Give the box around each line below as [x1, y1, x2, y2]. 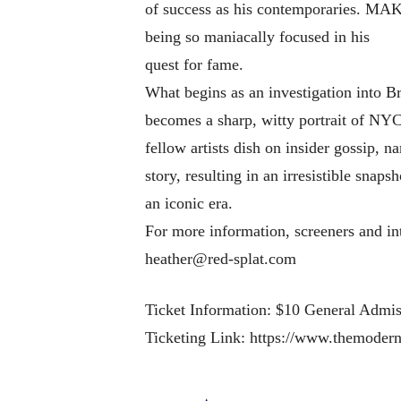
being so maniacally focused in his [145, 28, 370, 47]
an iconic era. [145, 194, 233, 213]
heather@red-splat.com [145, 250, 296, 269]
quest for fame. [145, 55, 243, 74]
